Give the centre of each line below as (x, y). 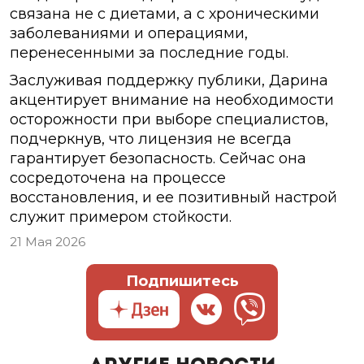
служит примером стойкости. (121, 217)
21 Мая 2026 (48, 242)
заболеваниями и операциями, (129, 34)
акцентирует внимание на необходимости (172, 100)
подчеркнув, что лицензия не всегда (151, 139)
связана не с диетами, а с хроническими (165, 14)
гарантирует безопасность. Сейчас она (158, 159)
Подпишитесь (182, 282)
